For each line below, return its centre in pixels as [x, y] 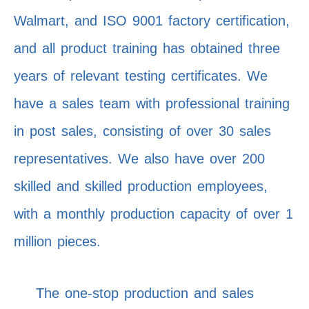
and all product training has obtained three [147, 49]
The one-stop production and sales [134, 293]
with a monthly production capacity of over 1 [153, 214]
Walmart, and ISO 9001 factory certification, [152, 21]
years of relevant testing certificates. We [141, 76]
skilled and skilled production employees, [141, 187]
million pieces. [57, 242]
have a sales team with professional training [152, 104]
